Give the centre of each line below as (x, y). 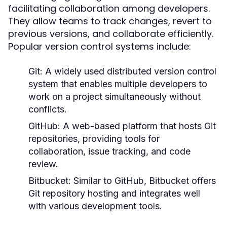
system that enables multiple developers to (118, 84)
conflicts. (48, 109)
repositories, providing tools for (94, 139)
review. (43, 164)
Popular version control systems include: (100, 46)
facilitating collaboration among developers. (109, 8)
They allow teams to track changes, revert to (110, 21)
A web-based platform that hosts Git (138, 126)
